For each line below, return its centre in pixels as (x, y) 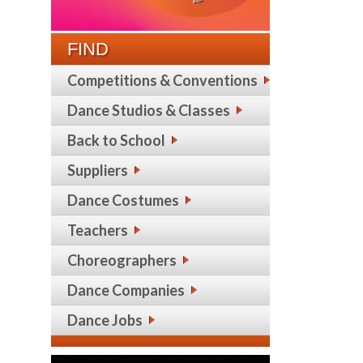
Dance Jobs (105, 320)
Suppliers (98, 171)
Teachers (98, 231)
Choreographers (122, 261)
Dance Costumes (123, 201)
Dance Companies (126, 290)
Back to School (116, 141)
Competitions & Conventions (162, 81)
